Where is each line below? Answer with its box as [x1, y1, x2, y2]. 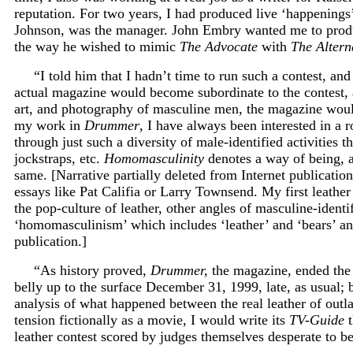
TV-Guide [289, 311, 344, 328]
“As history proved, [34, 262, 150, 278]
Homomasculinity [104, 150, 204, 166]
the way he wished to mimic [14, 38, 180, 54]
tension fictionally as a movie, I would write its [14, 311, 289, 328]
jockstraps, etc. [14, 150, 104, 166]
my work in [14, 117, 84, 133]
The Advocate [180, 38, 258, 54]
